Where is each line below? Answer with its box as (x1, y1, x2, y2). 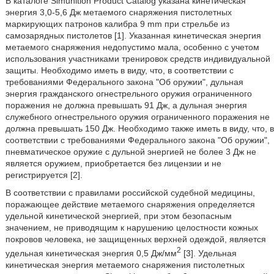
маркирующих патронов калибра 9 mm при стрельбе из (5, 19, 229, 29)
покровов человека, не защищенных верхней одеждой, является (5, 234, 266, 244)
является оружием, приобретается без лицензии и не (5, 158, 221, 168)
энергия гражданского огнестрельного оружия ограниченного (5, 89, 252, 98)
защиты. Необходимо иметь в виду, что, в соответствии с (5, 65, 234, 75)
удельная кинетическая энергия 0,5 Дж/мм (5, 248, 177, 258)
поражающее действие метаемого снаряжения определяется (5, 199, 255, 209)
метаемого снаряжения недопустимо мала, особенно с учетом (5, 42, 259, 52)
